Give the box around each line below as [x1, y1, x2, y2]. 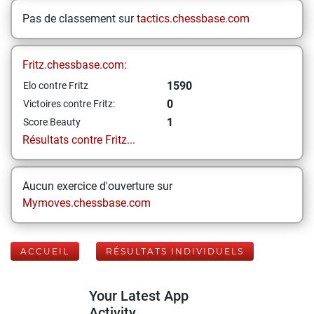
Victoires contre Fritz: [23, 98, 115, 109]
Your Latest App [89, 287, 189, 304]
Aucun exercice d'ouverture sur [22, 179, 172, 193]
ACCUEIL [20, 246, 69, 257]
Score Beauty [23, 116, 81, 128]
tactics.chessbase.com [137, 12, 250, 25]
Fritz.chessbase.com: [22, 58, 127, 71]
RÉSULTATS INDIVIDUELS [106, 246, 244, 257]
